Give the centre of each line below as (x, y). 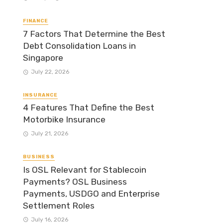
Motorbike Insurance (64, 120)
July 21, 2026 (49, 134)
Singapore (43, 57)
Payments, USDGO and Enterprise (91, 193)
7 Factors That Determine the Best (94, 34)
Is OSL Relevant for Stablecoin (85, 169)
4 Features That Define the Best (89, 108)
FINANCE (36, 21)
